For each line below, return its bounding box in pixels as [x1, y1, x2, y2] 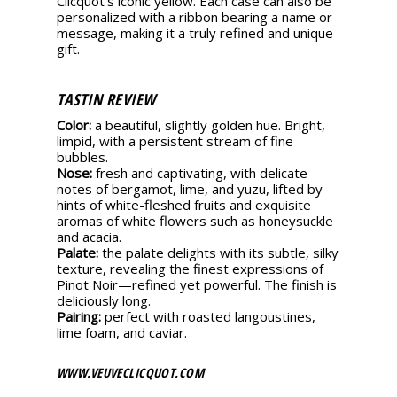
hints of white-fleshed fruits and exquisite [57, 195, 311, 214]
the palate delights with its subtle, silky [98, 243, 339, 261]
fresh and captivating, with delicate [92, 163, 307, 182]
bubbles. [57, 147, 108, 166]
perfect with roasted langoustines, [101, 307, 315, 325]
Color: [57, 115, 95, 134]
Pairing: [57, 307, 101, 325]
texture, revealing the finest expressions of [57, 259, 323, 277]
